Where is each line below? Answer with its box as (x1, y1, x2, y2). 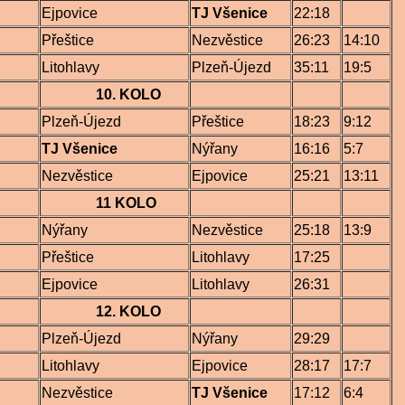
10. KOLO (42, 87, 161, 102)
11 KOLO (42, 195, 156, 211)
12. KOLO (42, 304, 161, 319)
